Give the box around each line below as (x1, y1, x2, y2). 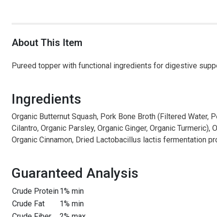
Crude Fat (12, 199, 45, 208)
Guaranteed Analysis (12, 165, 139, 181)
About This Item (12, 37, 82, 48)
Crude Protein (12, 186, 59, 196)
